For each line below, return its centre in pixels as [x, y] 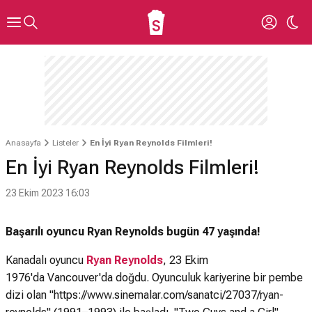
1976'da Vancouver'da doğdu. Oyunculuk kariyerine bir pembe [154, 278]
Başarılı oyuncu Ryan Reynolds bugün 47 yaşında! [133, 232]
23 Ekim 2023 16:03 [48, 193]
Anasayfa [23, 143]
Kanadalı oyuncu [46, 260]
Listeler [65, 143]
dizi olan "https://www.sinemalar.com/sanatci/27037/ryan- [145, 295]
